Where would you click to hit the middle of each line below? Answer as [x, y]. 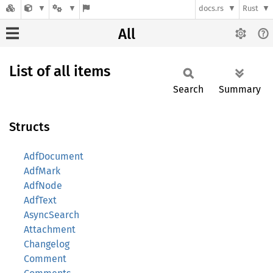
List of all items [60, 71]
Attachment [50, 229]
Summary [240, 89]
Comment [45, 259]
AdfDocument [54, 156]
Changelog [47, 244]
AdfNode [43, 186]
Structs [30, 127]
